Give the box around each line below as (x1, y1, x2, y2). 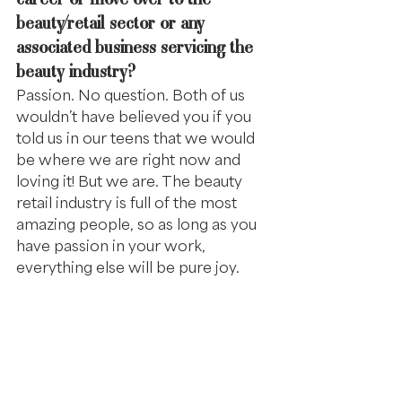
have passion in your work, (16, 235, 209, 256)
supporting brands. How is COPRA (16, 347, 269, 371)
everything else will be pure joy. (16, 257, 240, 277)
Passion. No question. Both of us (16, 84, 249, 105)
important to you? (16, 371, 144, 396)
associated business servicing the (16, 35, 258, 59)
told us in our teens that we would (16, 127, 258, 148)
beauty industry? (16, 59, 135, 83)
